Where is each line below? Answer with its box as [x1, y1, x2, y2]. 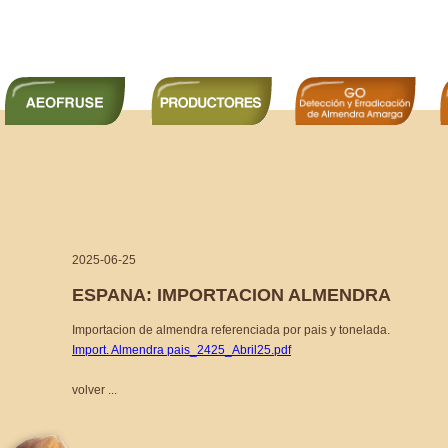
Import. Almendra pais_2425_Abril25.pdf [72, 342, 291, 357]
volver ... [72, 382, 117, 397]
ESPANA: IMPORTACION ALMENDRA [72, 284, 391, 305]
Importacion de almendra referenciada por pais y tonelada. [72, 322, 390, 337]
